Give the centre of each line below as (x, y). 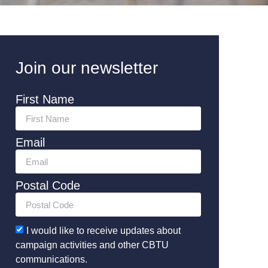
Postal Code (48, 185)
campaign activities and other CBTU (92, 245)
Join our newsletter (86, 68)
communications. (51, 259)
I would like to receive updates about (103, 230)
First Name (45, 99)
